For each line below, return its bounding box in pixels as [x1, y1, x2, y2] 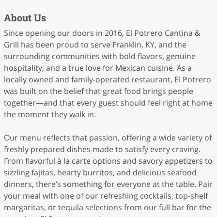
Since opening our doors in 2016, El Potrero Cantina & [4, 28, 201, 38]
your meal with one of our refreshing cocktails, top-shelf [4, 190, 208, 201]
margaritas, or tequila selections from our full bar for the [4, 202, 211, 213]
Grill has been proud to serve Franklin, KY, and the [4, 39, 186, 50]
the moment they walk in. [4, 109, 96, 120]
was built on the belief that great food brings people [4, 86, 193, 96]
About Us [4, 11, 46, 24]
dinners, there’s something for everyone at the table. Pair [4, 179, 213, 189]
